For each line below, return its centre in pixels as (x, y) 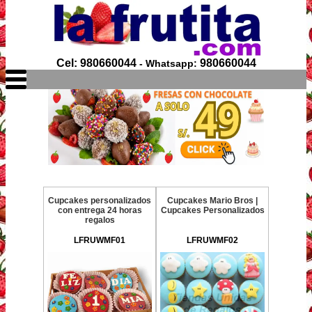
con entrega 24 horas (100, 210)
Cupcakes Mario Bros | (212, 201)
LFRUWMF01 (100, 240)
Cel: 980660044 (96, 63)
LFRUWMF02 (212, 240)
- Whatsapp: (168, 63)
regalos (100, 220)
